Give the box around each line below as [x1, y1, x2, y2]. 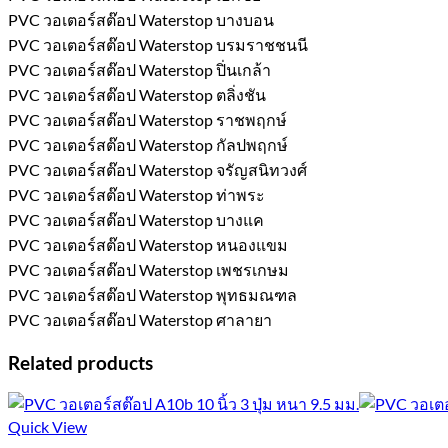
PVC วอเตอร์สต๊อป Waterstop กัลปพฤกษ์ [8, 134, 288, 154]
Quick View [8, 417, 87, 437]
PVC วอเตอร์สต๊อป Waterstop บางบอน [8, 9, 274, 29]
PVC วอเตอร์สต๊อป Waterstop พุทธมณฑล [8, 284, 297, 304]
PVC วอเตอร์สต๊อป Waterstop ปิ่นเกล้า [8, 59, 271, 79]
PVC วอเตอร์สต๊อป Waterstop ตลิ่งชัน [8, 84, 266, 104]
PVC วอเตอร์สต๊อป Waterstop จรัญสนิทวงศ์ [8, 159, 307, 179]
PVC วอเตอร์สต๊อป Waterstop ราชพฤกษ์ [8, 109, 287, 129]
